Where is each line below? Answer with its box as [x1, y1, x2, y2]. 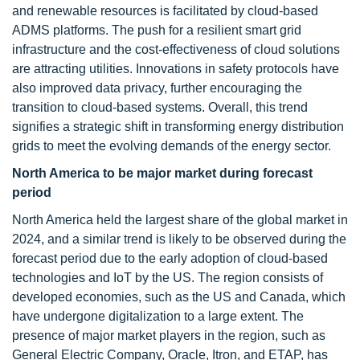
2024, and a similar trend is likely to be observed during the [12, 232, 346, 246]
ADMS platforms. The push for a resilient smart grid [12, 23, 301, 37]
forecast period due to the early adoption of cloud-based [12, 252, 328, 265]
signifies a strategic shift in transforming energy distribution [12, 120, 344, 133]
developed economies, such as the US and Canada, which [12, 290, 346, 304]
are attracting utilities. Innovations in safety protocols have [12, 62, 339, 76]
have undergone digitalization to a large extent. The [12, 309, 304, 323]
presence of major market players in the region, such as [12, 329, 325, 342]
